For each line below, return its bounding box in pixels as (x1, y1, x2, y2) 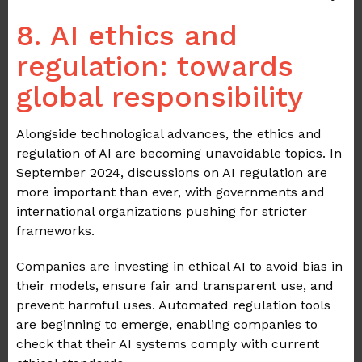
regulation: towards (16, 49, 293, 84)
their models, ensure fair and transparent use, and (16, 278, 334, 294)
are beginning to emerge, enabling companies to (16, 317, 318, 333)
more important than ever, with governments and (16, 184, 325, 200)
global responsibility (16, 80, 303, 115)
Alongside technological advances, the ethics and (16, 126, 322, 142)
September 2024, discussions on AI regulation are (16, 165, 327, 181)
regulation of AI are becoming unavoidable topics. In (16, 145, 342, 162)
